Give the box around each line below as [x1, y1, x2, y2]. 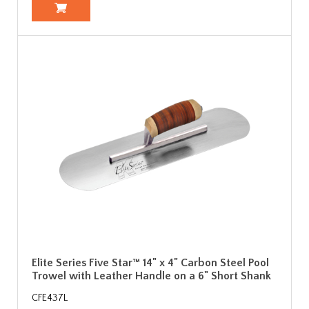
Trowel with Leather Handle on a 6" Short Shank [32, 269, 271, 282]
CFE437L [32, 292, 68, 303]
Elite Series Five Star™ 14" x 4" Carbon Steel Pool [32, 256, 269, 269]
